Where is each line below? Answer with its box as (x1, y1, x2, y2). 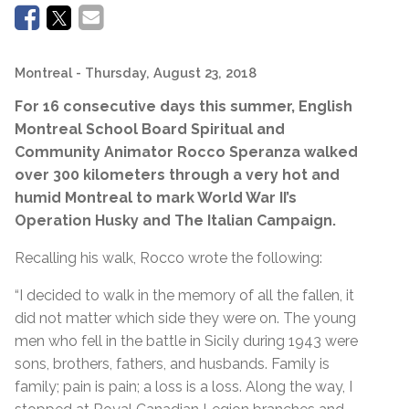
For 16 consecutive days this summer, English (15, 97, 352, 115)
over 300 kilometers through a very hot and (15, 165, 340, 184)
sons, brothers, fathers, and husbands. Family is (15, 354, 330, 372)
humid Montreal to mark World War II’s (15, 188, 297, 206)
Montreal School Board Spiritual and (15, 120, 285, 138)
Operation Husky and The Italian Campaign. (15, 211, 336, 229)
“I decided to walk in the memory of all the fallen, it (15, 286, 354, 304)
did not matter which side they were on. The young (15, 309, 356, 327)
